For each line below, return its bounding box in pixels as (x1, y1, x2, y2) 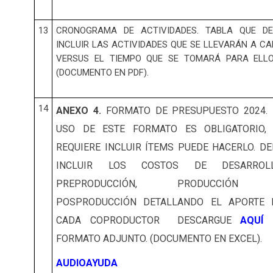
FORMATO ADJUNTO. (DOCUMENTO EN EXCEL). (56, 233, 262, 245)
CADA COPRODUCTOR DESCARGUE (56, 214, 232, 227)
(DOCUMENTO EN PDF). (56, 67, 149, 79)
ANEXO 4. (56, 105, 101, 117)
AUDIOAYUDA (56, 257, 118, 269)
